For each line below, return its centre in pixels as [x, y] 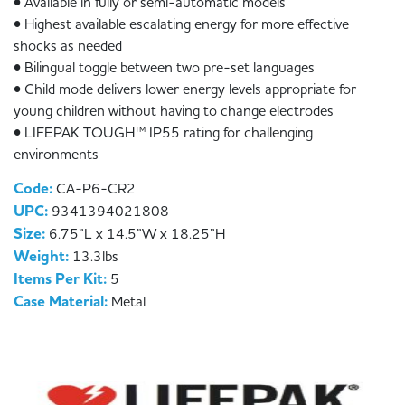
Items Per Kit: [62, 280]
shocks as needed [68, 46]
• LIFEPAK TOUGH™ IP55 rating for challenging [163, 132]
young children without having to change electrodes [174, 111]
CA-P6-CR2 [96, 189]
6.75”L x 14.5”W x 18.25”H [137, 235]
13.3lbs [95, 257]
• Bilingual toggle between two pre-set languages [164, 67]
